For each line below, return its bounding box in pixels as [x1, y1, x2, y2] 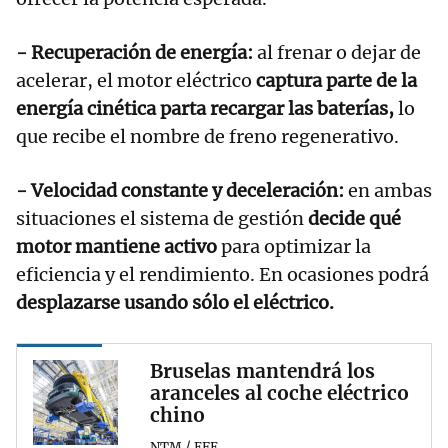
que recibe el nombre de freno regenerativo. [16, 124, 399, 148]
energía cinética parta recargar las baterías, [16, 96, 394, 120]
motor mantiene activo [16, 234, 217, 258]
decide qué [308, 206, 401, 230]
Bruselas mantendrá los [150, 358, 375, 383]
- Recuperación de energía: [16, 40, 253, 64]
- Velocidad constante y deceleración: [16, 178, 344, 202]
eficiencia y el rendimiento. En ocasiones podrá [16, 262, 429, 286]
